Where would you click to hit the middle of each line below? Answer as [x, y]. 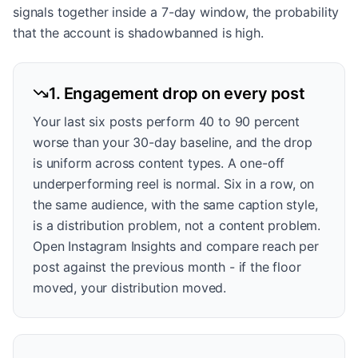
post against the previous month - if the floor [167, 267]
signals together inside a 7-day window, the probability [176, 12]
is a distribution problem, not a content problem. [177, 225]
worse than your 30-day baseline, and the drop [173, 142]
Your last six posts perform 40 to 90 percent [166, 121]
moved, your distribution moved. [130, 288]
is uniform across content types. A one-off [159, 163]
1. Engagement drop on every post [177, 93]
